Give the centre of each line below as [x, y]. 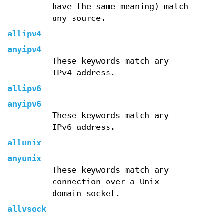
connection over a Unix [105, 182]
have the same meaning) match [120, 6]
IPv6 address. [83, 127]
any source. [79, 18]
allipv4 [24, 34]
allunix [24, 143]
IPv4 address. [83, 73]
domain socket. [86, 193]
